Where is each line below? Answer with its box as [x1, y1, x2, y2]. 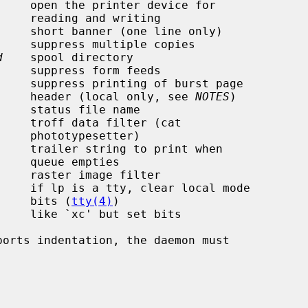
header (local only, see [30, 89, 195, 103]
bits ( [30, 194, 71, 208]
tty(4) [71, 194, 113, 208]
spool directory [3, 50, 133, 64]
